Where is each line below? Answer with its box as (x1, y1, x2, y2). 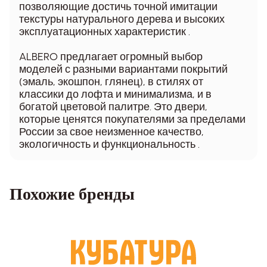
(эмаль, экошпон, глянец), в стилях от (19, 74, 203, 88)
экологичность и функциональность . (19, 137, 200, 151)
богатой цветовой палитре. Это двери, (19, 100, 207, 113)
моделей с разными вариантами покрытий (19, 62, 228, 76)
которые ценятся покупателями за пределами (19, 112, 246, 126)
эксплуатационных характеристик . (19, 24, 190, 38)
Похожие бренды (10, 184, 135, 203)
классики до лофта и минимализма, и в (19, 87, 212, 101)
